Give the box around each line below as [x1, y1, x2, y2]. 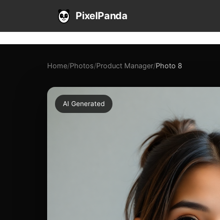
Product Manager [96, 61, 153, 70]
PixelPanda [76, 10, 128, 22]
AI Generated [63, 100, 105, 108]
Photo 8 [156, 61, 182, 70]
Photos [70, 61, 94, 70]
